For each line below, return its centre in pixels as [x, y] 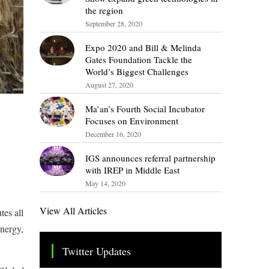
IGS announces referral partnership [150, 158]
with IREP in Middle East [132, 170]
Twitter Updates [97, 251]
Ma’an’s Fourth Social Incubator [145, 109]
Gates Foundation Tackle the [138, 60]
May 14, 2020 [105, 183]
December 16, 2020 [113, 134]
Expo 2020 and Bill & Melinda [143, 48]
